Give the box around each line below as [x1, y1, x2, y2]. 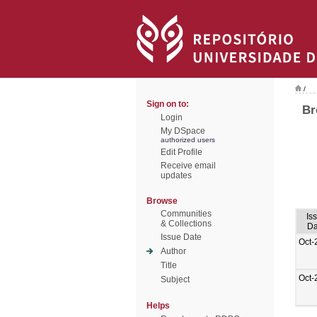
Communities [161, 209, 212, 219]
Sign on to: [146, 99, 189, 109]
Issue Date [161, 232, 202, 242]
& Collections [161, 219, 212, 229]
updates [161, 171, 192, 180]
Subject [161, 275, 190, 284]
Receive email [161, 161, 216, 171]
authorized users [161, 136, 215, 144]
